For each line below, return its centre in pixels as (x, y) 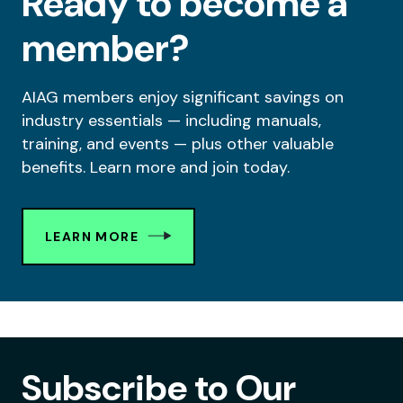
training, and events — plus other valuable (178, 144)
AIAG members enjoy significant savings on (183, 98)
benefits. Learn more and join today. (158, 168)
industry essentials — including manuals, (171, 121)
